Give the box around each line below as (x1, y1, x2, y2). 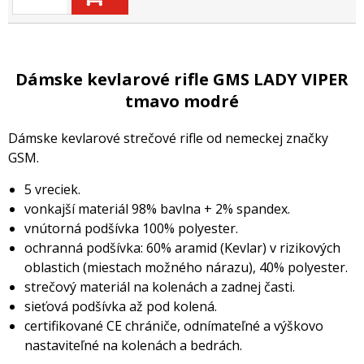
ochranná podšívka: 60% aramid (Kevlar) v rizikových (24, 238, 340, 257)
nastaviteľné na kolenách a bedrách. (24, 336, 242, 354)
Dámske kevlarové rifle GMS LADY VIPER (15, 67, 349, 90)
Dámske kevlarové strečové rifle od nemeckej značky (8, 128, 328, 147)
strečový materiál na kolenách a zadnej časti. (24, 277, 295, 296)
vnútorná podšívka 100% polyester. (24, 219, 238, 237)
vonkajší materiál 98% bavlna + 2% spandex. (24, 199, 290, 218)
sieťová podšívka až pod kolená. (24, 297, 217, 315)
